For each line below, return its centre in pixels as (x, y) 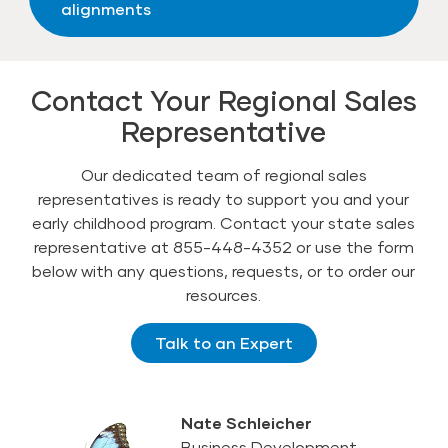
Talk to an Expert (223, 342)
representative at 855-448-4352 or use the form (223, 246)
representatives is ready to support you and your (224, 198)
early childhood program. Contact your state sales (224, 222)
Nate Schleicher (247, 422)
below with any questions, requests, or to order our (224, 270)
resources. (224, 294)
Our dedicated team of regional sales (223, 174)
